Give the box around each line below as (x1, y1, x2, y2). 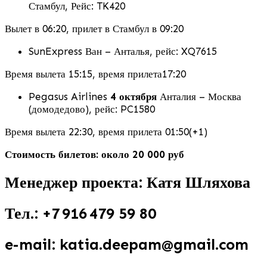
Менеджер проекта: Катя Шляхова (5, 173, 259, 193)
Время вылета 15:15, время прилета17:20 (5, 67, 186, 80)
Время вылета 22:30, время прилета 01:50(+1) (5, 125, 207, 138)
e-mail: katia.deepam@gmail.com (5, 235, 249, 254)
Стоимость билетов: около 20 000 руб (5, 148, 184, 160)
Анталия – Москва (157, 90, 241, 103)
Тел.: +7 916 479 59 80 (5, 204, 160, 223)
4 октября (110, 90, 157, 103)
